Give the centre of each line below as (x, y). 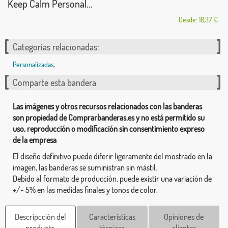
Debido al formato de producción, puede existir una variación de (112, 179)
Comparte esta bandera (54, 83)
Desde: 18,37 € (198, 20)
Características (112, 217)
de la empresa (35, 140)
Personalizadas (33, 65)
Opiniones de (184, 217)
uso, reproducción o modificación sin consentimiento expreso (109, 129)
